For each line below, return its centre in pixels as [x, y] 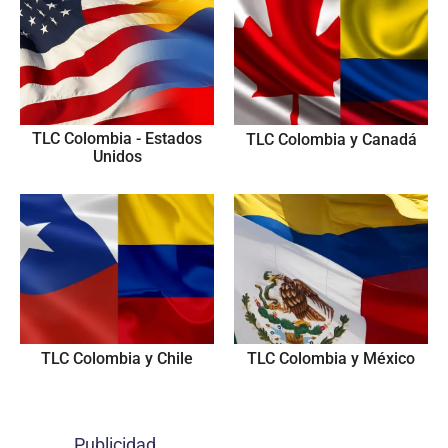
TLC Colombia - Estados [117, 138]
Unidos [117, 156]
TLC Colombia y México [331, 358]
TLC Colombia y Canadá [331, 139]
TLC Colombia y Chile [117, 358]
